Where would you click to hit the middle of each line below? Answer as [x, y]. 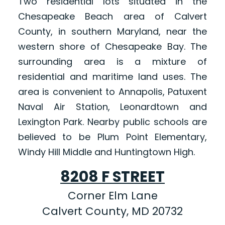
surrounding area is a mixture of [113, 62]
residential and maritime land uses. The [113, 77]
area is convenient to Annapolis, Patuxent [113, 92]
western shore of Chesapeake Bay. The [113, 47]
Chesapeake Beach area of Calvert [113, 17]
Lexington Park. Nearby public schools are [113, 122]
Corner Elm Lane [113, 196]
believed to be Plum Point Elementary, [113, 137]
